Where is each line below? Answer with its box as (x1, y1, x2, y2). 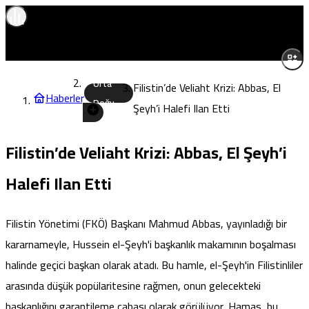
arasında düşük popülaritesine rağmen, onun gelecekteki (6, 275, 261, 296)
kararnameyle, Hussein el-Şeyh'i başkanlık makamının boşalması (6, 233, 296, 255)
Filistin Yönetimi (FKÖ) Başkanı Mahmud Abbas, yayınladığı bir (6, 212, 287, 234)
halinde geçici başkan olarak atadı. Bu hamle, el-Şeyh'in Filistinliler (6, 254, 303, 275)
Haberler (46, 88, 84, 108)
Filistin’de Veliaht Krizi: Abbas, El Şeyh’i (6, 137, 287, 168)
